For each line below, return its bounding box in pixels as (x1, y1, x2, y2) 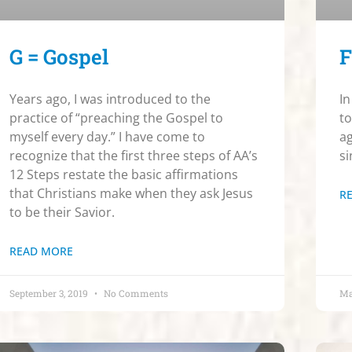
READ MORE (9, 243, 73, 258)
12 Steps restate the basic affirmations (9, 165, 238, 183)
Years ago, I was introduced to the (9, 90, 211, 108)
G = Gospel (9, 42, 108, 70)
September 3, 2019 (9, 286, 90, 299)
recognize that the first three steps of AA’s (9, 146, 258, 164)
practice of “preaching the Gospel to (9, 108, 223, 126)
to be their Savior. (9, 203, 115, 221)
